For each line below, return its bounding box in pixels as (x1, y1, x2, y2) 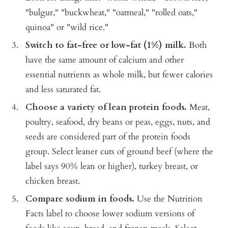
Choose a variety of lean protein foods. (25, 101, 187, 113)
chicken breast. (25, 175, 80, 187)
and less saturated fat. (25, 83, 101, 96)
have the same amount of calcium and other (25, 54, 184, 66)
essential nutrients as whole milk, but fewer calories (25, 69, 213, 81)
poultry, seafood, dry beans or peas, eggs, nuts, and (25, 116, 210, 128)
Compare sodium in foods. (25, 193, 134, 205)
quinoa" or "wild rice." (25, 21, 108, 34)
